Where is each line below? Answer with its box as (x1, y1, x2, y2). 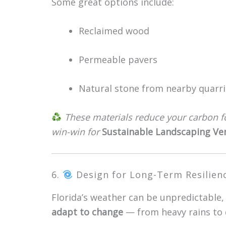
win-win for (51, 126, 99, 138)
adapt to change (51, 206, 123, 218)
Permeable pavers (79, 53, 157, 66)
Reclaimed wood (79, 25, 149, 37)
